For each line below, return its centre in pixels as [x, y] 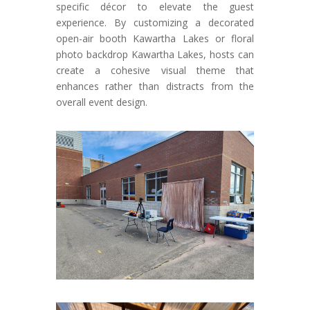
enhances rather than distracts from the [155, 86]
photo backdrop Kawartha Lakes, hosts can [155, 54]
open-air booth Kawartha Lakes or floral [155, 38]
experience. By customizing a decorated [155, 22]
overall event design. [101, 102]
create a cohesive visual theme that [155, 70]
